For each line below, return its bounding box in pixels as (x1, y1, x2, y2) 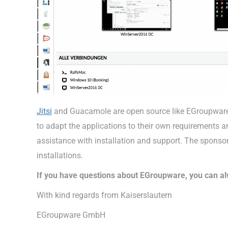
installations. (37, 150, 83, 160)
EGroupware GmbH (37, 210, 105, 220)
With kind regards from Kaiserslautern (37, 190, 172, 200)
